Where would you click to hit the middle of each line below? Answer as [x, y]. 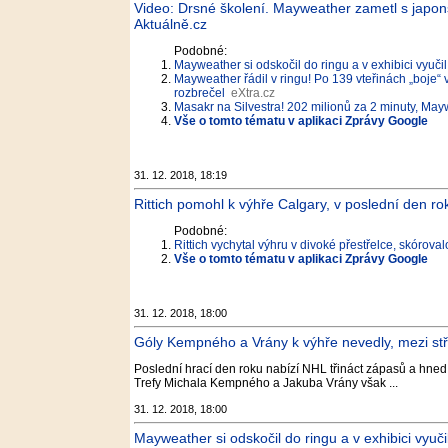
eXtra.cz [253, 93]
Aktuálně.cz [170, 24]
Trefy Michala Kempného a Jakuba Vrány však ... [266, 383]
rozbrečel [199, 93]
